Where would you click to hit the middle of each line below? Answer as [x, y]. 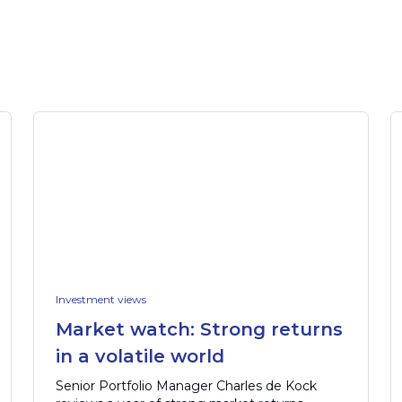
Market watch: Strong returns [199, 330]
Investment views [100, 300]
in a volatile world [140, 357]
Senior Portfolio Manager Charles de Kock [186, 386]
